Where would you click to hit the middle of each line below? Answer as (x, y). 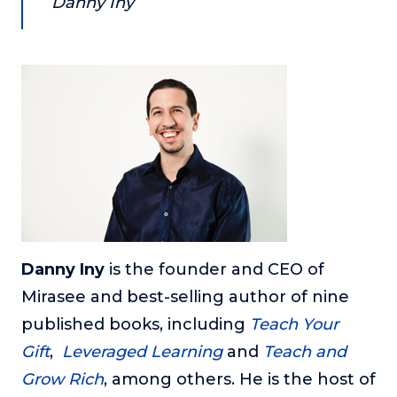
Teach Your (294, 324)
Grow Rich (62, 379)
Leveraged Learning (142, 351)
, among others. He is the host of (240, 379)
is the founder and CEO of (214, 269)
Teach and (305, 351)
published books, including (136, 324)
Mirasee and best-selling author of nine (185, 296)
